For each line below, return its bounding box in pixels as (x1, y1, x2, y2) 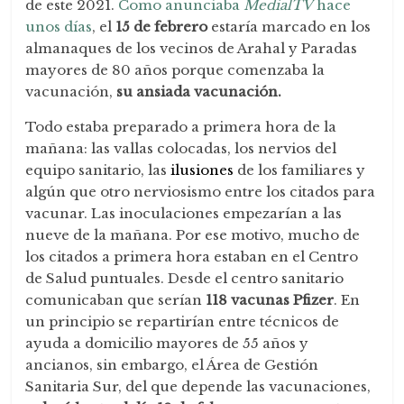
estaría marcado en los (207, 17, 372, 35)
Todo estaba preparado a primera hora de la (25, 117, 337, 135)
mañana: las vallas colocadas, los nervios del (25, 139, 337, 157)
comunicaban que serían (25, 290, 207, 308)
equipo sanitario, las (25, 161, 171, 179)
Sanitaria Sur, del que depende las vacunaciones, (25, 377, 372, 395)
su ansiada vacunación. (116, 82, 282, 100)
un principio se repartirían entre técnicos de (25, 312, 340, 330)
